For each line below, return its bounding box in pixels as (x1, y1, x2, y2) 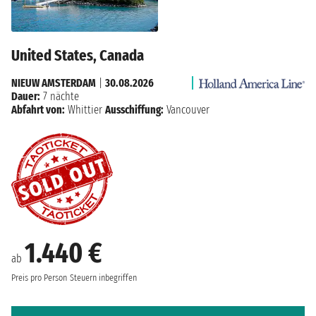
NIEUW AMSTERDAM (11, 75, 96, 90)
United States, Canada (11, 45, 144, 65)
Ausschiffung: (105, 102, 164, 116)
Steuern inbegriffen (70, 272, 137, 284)
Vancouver (164, 102, 209, 116)
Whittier (68, 102, 102, 116)
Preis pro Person (11, 272, 67, 284)
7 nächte (40, 89, 79, 103)
